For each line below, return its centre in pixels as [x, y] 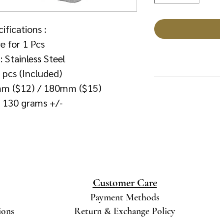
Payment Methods [125, 197]
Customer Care [125, 182]
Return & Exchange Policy [125, 211]
